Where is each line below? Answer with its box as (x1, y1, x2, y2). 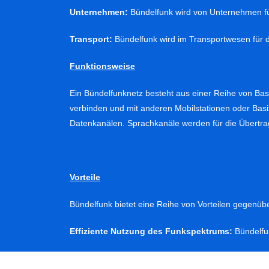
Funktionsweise (70, 61, 135, 71)
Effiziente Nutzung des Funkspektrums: (70, 226, 232, 237)
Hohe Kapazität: (70, 253, 135, 264)
